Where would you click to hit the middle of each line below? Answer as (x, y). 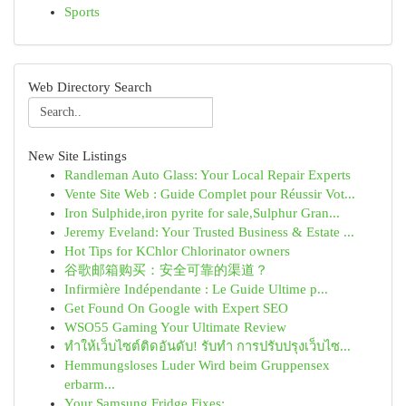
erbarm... (90, 384)
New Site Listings (77, 156)
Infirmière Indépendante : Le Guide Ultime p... (196, 289)
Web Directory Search (90, 87)
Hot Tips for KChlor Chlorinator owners (177, 251)
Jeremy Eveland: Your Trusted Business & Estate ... (209, 232)
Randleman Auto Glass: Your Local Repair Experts (208, 175)
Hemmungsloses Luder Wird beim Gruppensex (197, 365)
